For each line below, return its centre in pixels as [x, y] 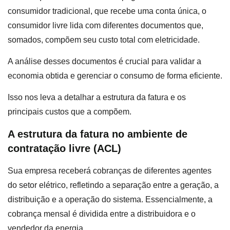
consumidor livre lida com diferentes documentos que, [106, 25]
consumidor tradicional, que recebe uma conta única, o [107, 11]
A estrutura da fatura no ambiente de [98, 134]
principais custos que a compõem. [70, 112]
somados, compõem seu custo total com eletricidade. [105, 40]
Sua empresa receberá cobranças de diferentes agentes [110, 170]
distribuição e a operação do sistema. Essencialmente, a [110, 199]
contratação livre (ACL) [64, 148]
